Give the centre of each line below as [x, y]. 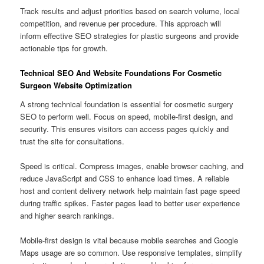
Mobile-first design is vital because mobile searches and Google [129, 240]
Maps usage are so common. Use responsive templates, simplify [131, 253]
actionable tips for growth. [64, 48]
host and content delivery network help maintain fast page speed [130, 190]
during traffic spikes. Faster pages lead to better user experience [130, 203]
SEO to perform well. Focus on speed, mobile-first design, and [127, 116]
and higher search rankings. [67, 215]
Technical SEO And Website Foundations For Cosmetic [121, 73]
